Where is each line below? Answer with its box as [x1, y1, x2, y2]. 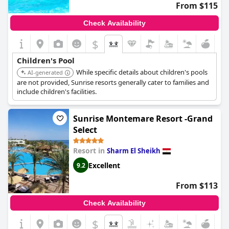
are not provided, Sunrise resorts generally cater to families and [17, 78, 209, 87]
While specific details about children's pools [76, 67, 208, 77]
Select [73, 124, 97, 135]
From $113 [176, 180, 218, 191]
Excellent [88, 160, 120, 170]
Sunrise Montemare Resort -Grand [73, 113, 213, 124]
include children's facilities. [17, 87, 97, 96]
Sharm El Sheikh [107, 146, 161, 155]
